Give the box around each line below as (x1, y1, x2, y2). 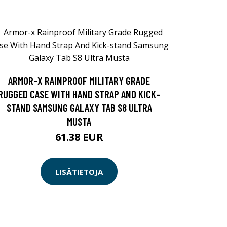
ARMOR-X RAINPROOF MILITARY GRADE (8, 74, 150, 87)
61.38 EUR (55, 130, 103, 144)
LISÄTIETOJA (55, 166, 103, 177)
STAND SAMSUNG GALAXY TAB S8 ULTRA (6, 101, 152, 114)
